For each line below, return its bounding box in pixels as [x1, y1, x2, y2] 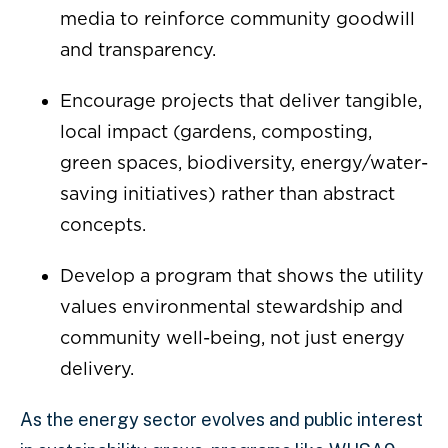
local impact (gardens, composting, [60, 121, 372, 142]
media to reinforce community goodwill [60, 8, 415, 29]
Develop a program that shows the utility [60, 265, 424, 286]
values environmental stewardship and [60, 296, 403, 317]
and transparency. [60, 39, 216, 60]
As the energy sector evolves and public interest [20, 409, 423, 430]
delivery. [60, 358, 134, 379]
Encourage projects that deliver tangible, [60, 90, 422, 111]
